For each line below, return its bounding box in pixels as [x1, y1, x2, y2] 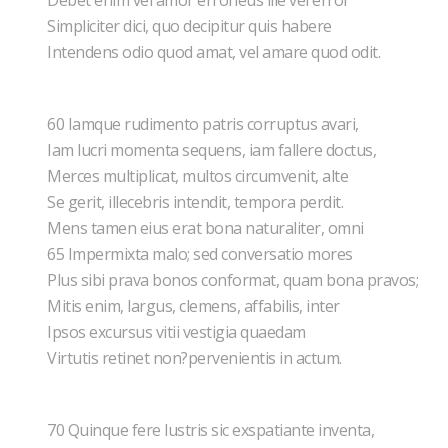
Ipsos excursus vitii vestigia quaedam [47, 321, 309, 343]
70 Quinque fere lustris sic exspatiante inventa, [47, 419, 378, 441]
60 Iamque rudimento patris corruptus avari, [47, 113, 362, 135]
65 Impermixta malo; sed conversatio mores [47, 243, 356, 265]
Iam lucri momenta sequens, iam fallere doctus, [47, 139, 380, 161]
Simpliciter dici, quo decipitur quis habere [47, 15, 335, 37]
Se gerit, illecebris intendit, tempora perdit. [47, 191, 347, 213]
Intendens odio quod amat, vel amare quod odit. [47, 41, 384, 63]
